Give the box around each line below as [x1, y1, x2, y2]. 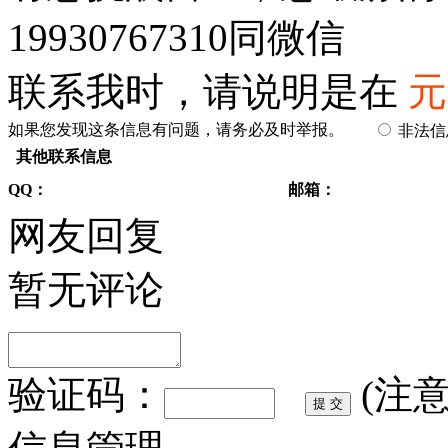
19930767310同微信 [8, 16, 345, 59]
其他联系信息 [8, 148, 120, 165]
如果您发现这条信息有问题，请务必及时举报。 [8, 121, 344, 138]
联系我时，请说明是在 [8, 70, 408, 113]
